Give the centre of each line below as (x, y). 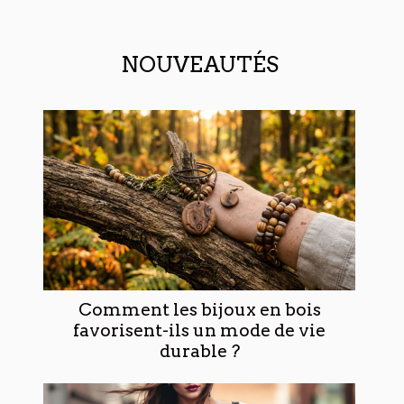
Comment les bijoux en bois (199, 309)
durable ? (199, 351)
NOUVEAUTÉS (199, 64)
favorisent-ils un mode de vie (199, 330)
